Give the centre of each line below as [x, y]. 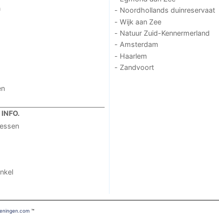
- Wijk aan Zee [138, 22]
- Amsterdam [136, 44]
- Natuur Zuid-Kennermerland [162, 33]
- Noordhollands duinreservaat [164, 10]
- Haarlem [131, 56]
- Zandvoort [134, 67]
